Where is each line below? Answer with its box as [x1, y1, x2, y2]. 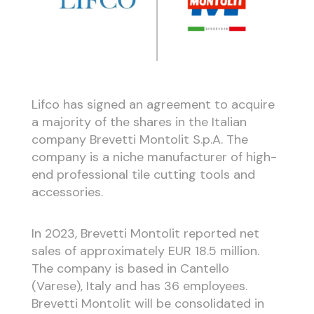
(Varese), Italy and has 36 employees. [31, 277, 247, 294]
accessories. [31, 184, 103, 201]
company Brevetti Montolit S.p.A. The [31, 131, 248, 149]
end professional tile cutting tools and [31, 166, 255, 184]
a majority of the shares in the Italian [31, 114, 247, 131]
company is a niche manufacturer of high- [31, 149, 277, 166]
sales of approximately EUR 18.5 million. [31, 242, 259, 259]
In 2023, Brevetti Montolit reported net [31, 224, 259, 242]
